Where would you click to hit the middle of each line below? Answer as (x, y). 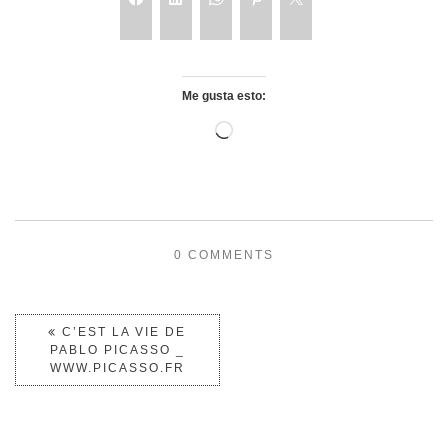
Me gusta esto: (224, 96)
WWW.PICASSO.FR (117, 368)
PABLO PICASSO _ (117, 350)
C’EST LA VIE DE (122, 332)
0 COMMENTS (224, 255)
